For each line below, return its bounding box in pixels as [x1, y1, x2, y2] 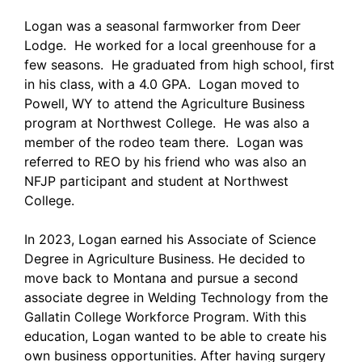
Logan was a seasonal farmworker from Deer [24, 17, 301, 34]
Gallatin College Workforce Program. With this [24, 308, 306, 325]
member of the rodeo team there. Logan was [24, 133, 303, 150]
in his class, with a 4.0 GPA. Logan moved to [24, 75, 300, 92]
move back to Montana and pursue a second [24, 269, 298, 286]
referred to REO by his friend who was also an [24, 153, 306, 170]
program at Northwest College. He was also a [24, 114, 309, 131]
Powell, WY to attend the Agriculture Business [24, 95, 305, 112]
